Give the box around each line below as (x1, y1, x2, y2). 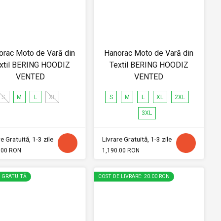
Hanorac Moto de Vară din (104, 48, 194, 58)
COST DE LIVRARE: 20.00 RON (98, 173, 170, 180)
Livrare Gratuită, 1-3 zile (102, 135, 172, 143)
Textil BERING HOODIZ (109, 60, 188, 70)
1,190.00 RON (102, 147, 140, 154)
